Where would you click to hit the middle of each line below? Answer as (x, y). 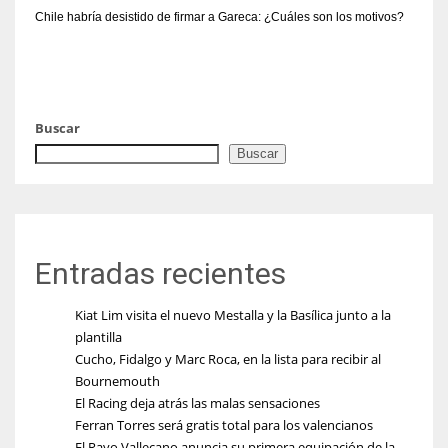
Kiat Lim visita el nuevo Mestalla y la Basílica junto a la (233, 314)
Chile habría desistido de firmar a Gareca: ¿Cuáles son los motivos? (219, 16)
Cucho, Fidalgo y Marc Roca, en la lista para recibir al (228, 358)
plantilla (98, 336)
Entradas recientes (160, 273)
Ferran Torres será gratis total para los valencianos (224, 424)
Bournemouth (117, 380)
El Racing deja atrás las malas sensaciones (197, 402)
